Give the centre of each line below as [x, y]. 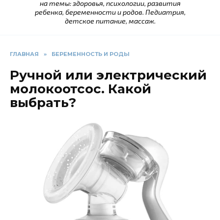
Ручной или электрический [108, 75]
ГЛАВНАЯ [24, 54]
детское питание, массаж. [110, 21]
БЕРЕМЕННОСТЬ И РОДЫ [91, 54]
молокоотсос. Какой [81, 89]
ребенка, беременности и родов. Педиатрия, [110, 12]
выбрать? [43, 103]
